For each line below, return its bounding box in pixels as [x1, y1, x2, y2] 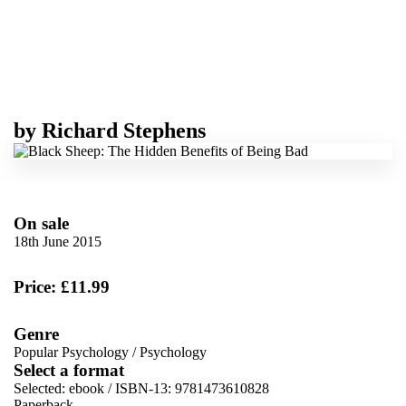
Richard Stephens [42, 118, 206, 142]
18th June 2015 [14, 233, 101, 249]
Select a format [14, 360, 124, 380]
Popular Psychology [14, 343, 129, 360]
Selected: [14, 380, 69, 396]
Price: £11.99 [14, 276, 110, 296]
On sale [14, 213, 69, 233]
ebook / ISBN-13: [69, 380, 175, 396]
